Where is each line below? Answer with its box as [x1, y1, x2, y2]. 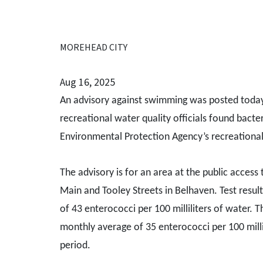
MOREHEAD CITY [60, 41, 127, 54]
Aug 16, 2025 [60, 75, 115, 90]
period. [60, 240, 90, 251]
